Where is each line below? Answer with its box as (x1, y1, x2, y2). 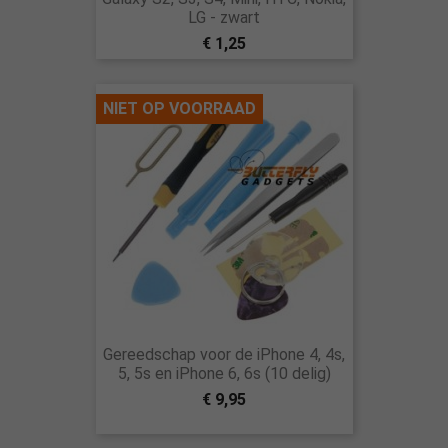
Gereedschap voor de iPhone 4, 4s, (103, 345, 345, 364)
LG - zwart (188, 8, 260, 27)
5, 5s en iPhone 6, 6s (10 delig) (117, 364, 331, 383)
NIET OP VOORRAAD (102, 99, 256, 118)
